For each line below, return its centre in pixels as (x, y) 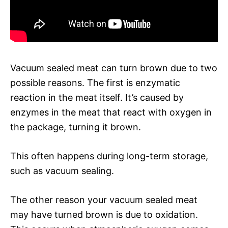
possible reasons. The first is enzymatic (95, 82)
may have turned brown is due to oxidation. (104, 214)
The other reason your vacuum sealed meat (104, 199)
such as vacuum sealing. (62, 170)
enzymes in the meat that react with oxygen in (111, 112)
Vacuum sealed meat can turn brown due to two (114, 68)
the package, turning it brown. (76, 127)
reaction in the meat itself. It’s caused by (97, 97)
